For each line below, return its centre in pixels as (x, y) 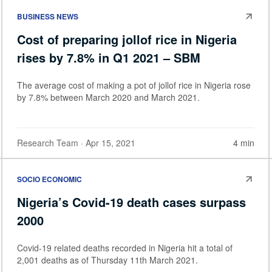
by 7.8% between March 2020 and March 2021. (108, 97)
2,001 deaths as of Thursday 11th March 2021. (107, 260)
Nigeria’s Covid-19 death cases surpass (131, 202)
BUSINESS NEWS (48, 17)
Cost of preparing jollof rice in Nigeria (127, 39)
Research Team (48, 143)
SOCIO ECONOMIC (49, 179)
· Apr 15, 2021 (107, 143)
